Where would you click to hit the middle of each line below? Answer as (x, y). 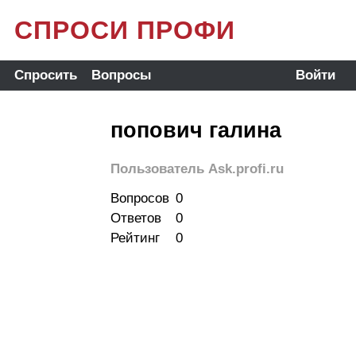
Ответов (135, 218)
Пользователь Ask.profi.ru (197, 169)
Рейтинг (135, 238)
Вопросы (121, 75)
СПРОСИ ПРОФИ (124, 30)
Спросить (45, 75)
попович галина (195, 130)
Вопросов (139, 198)
